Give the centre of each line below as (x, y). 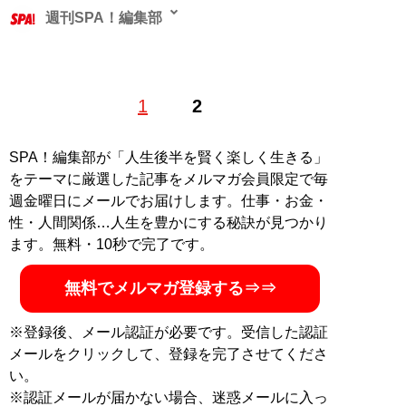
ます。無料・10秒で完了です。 (111, 245)
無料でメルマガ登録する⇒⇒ (170, 289)
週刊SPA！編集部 (104, 17)
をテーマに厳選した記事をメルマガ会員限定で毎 (169, 179)
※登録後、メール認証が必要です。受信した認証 (169, 333)
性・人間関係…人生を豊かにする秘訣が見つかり (169, 223)
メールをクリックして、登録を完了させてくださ (169, 354)
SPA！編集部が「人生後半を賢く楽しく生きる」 (169, 158)
